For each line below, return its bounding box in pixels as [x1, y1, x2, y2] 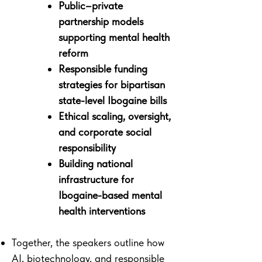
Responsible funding [58, 63, 147, 75]
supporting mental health [58, 31, 170, 43]
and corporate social [58, 126, 151, 138]
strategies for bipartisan [58, 78, 165, 91]
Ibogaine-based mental [58, 189, 162, 201]
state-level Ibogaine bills [58, 94, 167, 106]
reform [58, 47, 88, 59]
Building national [58, 157, 133, 170]
